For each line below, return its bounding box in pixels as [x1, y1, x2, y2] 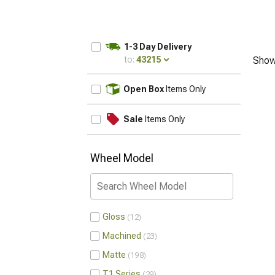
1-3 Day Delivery [124, 42, 192, 52]
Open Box [123, 84, 164, 94]
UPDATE [203, 79, 238, 89]
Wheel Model [90, 152, 153, 165]
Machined [103, 231, 141, 241]
